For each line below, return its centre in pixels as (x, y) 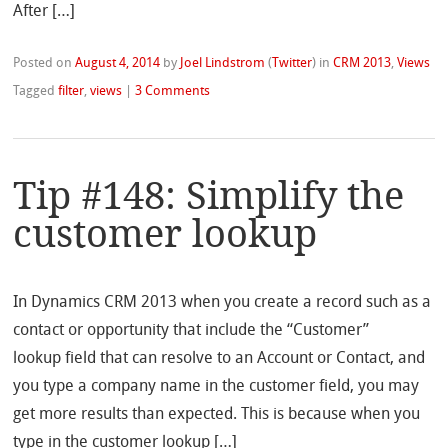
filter (71, 91)
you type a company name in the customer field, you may (216, 386)
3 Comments (173, 91)
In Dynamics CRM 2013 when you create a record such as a (222, 302)
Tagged (36, 91)
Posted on (44, 63)
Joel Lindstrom (223, 63)
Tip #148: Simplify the (209, 196)
